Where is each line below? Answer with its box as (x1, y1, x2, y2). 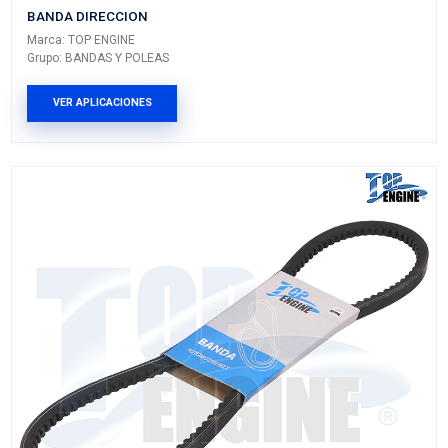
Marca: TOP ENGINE (36, 143, 181, 163)
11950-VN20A (36, 82, 155, 105)
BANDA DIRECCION (36, 110, 198, 133)
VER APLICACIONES (70, 227, 203, 246)
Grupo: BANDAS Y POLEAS (36, 167, 226, 187)
